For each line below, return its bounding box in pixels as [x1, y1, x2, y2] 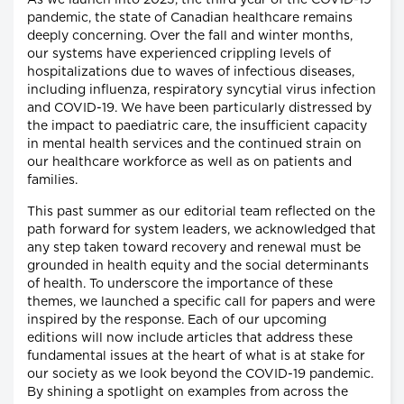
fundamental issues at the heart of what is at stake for [27, 350, 365, 363]
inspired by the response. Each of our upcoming [27, 314, 326, 327]
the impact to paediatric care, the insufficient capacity [27, 120, 367, 133]
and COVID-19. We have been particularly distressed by [27, 102, 372, 115]
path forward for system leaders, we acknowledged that [27, 224, 376, 237]
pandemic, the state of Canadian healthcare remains [27, 12, 353, 25]
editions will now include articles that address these [27, 332, 353, 345]
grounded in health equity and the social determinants [27, 260, 369, 273]
